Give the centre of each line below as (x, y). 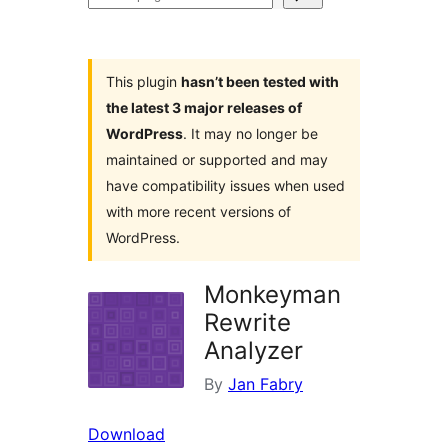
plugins (114, 23)
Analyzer (253, 350)
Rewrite (247, 322)
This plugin (143, 81)
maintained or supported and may (217, 159)
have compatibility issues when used (225, 185)
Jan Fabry (265, 384)
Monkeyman (272, 294)
